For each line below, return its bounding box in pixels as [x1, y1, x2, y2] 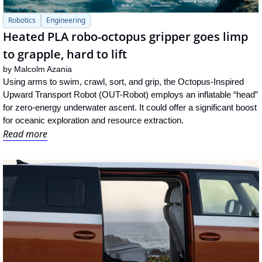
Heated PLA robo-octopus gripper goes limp [3, 29, 248, 45]
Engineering [46, 15, 85, 26]
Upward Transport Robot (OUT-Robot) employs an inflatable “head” [3, 89, 258, 100]
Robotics [8, 15, 36, 26]
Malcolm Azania [14, 64, 72, 74]
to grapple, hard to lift [3, 46, 127, 63]
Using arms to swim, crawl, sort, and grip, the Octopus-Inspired [3, 77, 244, 87]
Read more [3, 127, 47, 141]
